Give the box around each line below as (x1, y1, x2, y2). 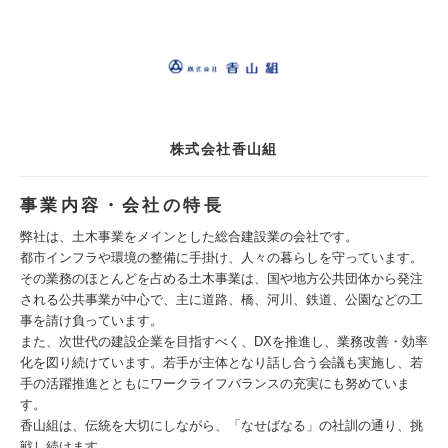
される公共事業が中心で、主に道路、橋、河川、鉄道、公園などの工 (20, 292, 423, 307)
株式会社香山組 (170, 141, 278, 157)
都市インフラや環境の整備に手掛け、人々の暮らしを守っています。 (20, 250, 423, 265)
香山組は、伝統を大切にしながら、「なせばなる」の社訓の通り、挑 (20, 418, 423, 433)
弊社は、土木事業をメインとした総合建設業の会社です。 (20, 229, 358, 244)
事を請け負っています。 (20, 313, 163, 328)
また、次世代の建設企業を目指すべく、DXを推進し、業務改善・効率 (20, 334, 428, 349)
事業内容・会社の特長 (20, 196, 224, 215)
